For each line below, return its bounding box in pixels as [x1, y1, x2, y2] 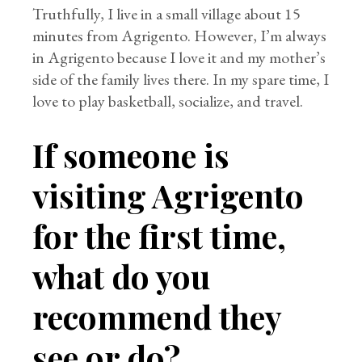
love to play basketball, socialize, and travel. [32, 90, 304, 112]
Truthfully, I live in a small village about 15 [32, 3, 301, 24]
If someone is [32, 133, 230, 176]
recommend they [32, 295, 282, 338]
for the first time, [32, 214, 287, 257]
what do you [32, 255, 211, 297]
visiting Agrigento [32, 174, 305, 217]
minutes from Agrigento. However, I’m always [32, 25, 327, 46]
